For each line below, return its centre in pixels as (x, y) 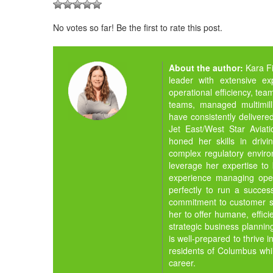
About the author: (207, 67)
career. (182, 262)
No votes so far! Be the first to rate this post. (138, 27)
